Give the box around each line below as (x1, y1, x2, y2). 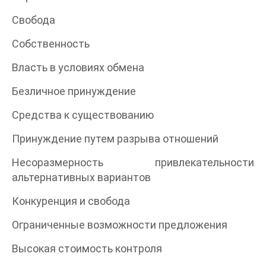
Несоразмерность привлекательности (12, 156, 254, 169)
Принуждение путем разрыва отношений (12, 132, 218, 145)
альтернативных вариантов (12, 170, 151, 183)
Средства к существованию (12, 108, 154, 121)
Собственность (12, 37, 90, 50)
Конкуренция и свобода (12, 194, 130, 207)
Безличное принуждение (12, 84, 136, 97)
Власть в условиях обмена (12, 61, 144, 74)
